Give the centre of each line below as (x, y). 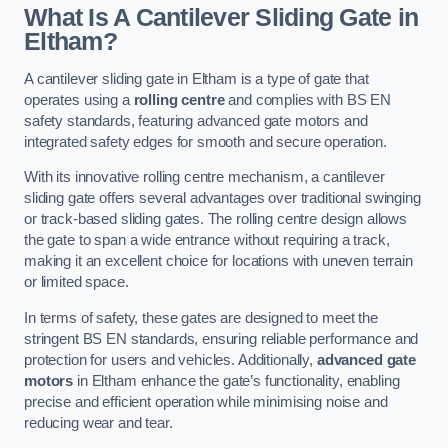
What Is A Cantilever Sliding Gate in (221, 18)
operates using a (79, 99)
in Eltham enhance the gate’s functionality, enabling (236, 380)
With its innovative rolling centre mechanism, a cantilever (204, 177)
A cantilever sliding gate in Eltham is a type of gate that (196, 78)
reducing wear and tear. (98, 422)
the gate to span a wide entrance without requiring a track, (207, 240)
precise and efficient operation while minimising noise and (206, 401)
